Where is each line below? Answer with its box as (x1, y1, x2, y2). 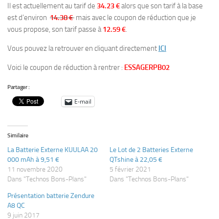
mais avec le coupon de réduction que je (74, 13, 196, 22)
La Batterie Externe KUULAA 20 (7, 146, 98, 154)
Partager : (7, 84, 30, 90)
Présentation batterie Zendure (7, 192, 94, 200)
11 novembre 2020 (7, 165, 63, 174)
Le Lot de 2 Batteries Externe (109, 146, 193, 154)
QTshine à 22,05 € (109, 155, 162, 164)
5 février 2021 (109, 165, 151, 174)
